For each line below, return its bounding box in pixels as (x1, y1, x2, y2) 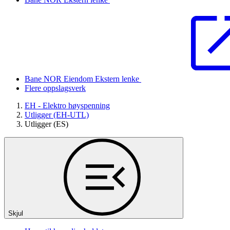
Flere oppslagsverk (25, 84, 86, 93)
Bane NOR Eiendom (25, 74, 95, 84)
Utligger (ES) (25, 120, 68, 129)
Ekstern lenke (95, 74, 141, 84)
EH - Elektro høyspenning (25, 101, 110, 110)
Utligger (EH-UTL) (25, 110, 89, 120)
